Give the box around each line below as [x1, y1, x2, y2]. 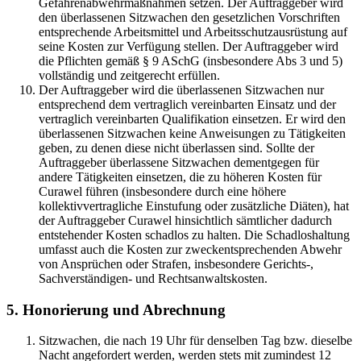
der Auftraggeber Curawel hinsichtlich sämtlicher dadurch [39, 213, 332, 227]
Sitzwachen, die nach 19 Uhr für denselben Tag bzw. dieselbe [39, 334, 352, 348]
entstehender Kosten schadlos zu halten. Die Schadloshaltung [39, 227, 350, 242]
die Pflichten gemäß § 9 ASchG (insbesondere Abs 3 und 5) [39, 53, 342, 68]
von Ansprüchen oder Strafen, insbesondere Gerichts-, [39, 256, 313, 271]
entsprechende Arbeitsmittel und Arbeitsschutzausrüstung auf [39, 24, 347, 39]
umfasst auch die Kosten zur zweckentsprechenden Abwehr [39, 242, 342, 256]
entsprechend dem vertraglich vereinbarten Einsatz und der [39, 97, 336, 111]
